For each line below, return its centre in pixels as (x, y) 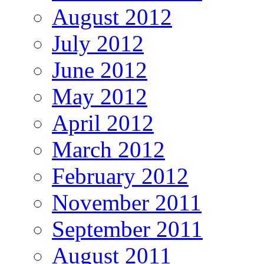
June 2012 (100, 70)
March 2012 (108, 150)
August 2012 (112, 17)
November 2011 (127, 203)
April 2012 (103, 123)
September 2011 (127, 229)
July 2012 (98, 44)
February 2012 (120, 176)
